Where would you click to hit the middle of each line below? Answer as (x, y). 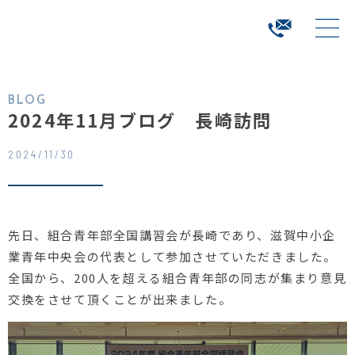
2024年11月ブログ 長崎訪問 (140, 120)
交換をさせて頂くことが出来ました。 (120, 299)
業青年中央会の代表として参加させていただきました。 (173, 256)
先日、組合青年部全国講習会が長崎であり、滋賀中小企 (172, 235)
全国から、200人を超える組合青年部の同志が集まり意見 (177, 277)
